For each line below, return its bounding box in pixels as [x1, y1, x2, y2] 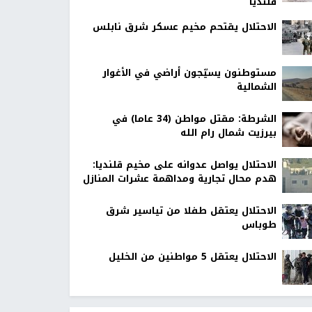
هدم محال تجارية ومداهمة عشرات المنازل [82, 170, 276, 188]
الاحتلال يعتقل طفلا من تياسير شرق [105, 202, 276, 220]
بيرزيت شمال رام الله [180, 124, 276, 142]
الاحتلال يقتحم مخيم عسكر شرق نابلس [92, 18, 276, 36]
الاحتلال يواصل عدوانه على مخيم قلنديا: [92, 156, 276, 174]
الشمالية [236, 78, 276, 96]
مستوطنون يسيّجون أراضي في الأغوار [102, 64, 276, 82]
